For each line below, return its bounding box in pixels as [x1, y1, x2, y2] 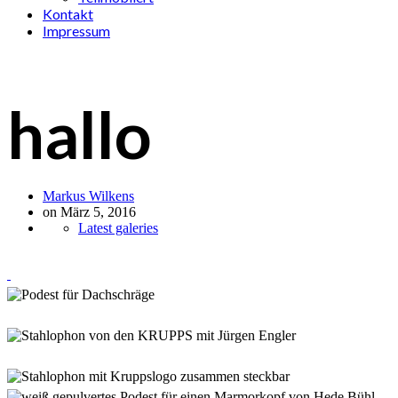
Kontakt [43, 5, 93, 22]
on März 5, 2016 [43, 204, 136, 220]
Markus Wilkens [43, 188, 134, 204]
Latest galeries [78, 220, 158, 236]
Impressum [43, 22, 110, 39]
